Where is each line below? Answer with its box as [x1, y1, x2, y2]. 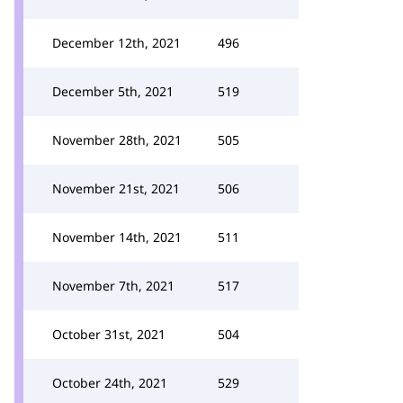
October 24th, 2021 [52, 374, 167, 391]
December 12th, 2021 [52, 34, 181, 51]
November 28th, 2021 [52, 131, 182, 148]
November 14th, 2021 [52, 228, 182, 246]
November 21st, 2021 [52, 180, 180, 197]
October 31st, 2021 [52, 326, 166, 343]
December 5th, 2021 [52, 83, 174, 100]
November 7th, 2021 [52, 277, 175, 294]
